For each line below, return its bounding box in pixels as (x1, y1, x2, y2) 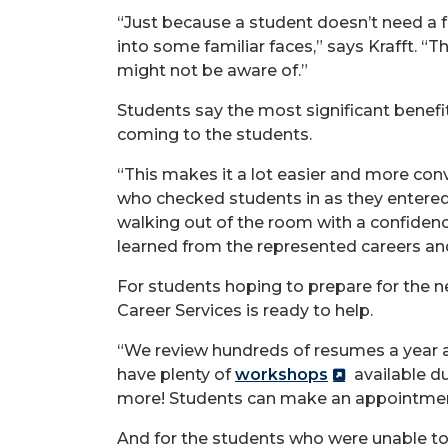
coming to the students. (117, 124, 312, 144)
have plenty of (117, 364, 235, 384)
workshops (235, 364, 328, 384)
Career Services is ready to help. (117, 300, 373, 320)
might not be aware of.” (117, 60, 308, 80)
